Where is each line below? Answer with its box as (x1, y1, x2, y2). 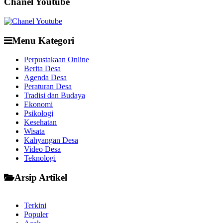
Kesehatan (24, 118, 57, 127)
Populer (24, 210, 48, 219)
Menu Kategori (12, 35, 74, 46)
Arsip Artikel (14, 172, 67, 183)
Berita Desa (24, 64, 61, 73)
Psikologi (24, 109, 53, 118)
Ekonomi (24, 100, 53, 109)
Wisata (24, 127, 45, 136)
